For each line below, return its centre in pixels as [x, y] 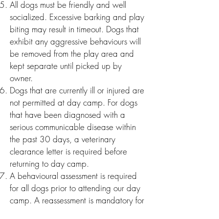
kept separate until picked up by [66, 66]
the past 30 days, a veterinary [63, 139]
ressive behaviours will [103, 41]
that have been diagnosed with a [67, 115]
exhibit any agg [37, 41]
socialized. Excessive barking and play [77, 17]
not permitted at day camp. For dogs [74, 102]
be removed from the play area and [72, 54]
